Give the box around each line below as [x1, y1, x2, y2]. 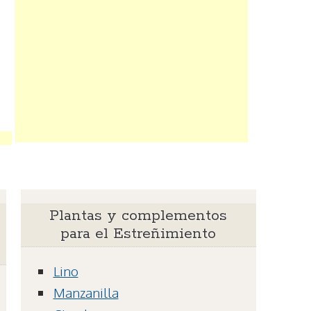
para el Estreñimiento [60, 224, 217, 244]
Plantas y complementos [49, 206, 228, 226]
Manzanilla [53, 284, 119, 301]
